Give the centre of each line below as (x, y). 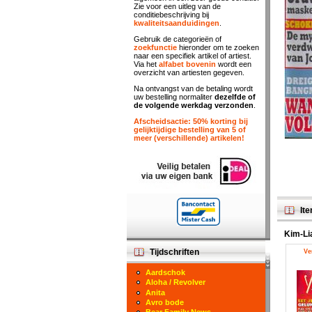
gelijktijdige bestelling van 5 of (190, 130)
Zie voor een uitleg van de (177, 6)
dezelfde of (235, 97)
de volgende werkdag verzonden (194, 105)
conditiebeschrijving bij (171, 15)
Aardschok (165, 273)
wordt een (234, 64)
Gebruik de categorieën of (178, 39)
